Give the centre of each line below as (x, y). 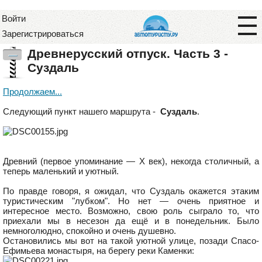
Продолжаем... (32, 92)
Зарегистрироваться (43, 34)
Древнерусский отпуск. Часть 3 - (128, 54)
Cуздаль (53, 68)
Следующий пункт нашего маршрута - (82, 111)
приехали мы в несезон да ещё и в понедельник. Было (131, 221)
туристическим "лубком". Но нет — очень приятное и (131, 201)
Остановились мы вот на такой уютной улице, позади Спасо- (131, 241)
